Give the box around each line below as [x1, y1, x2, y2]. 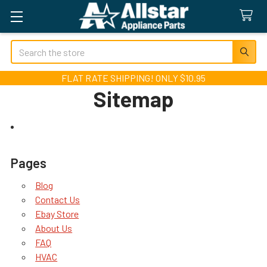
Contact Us [35, 194, 80, 205]
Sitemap [94, 86, 173, 111]
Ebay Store [35, 208, 79, 219]
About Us [35, 222, 73, 234]
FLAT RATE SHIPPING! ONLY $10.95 [61, 72, 206, 83]
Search [11, 41, 38, 52]
